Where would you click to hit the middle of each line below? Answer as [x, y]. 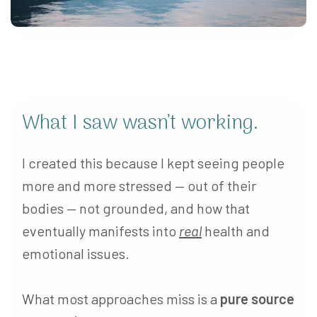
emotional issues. [76, 254]
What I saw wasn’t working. [140, 124]
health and [236, 231]
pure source [257, 299]
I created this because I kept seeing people [153, 163]
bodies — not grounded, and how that [136, 208]
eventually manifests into [100, 231]
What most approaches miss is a [121, 299]
